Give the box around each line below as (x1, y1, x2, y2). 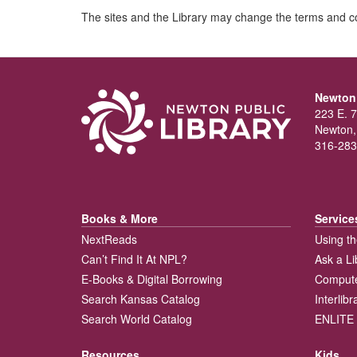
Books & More (81, 210, 158, 227)
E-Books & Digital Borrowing (81, 271, 222, 288)
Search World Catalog (81, 311, 192, 328)
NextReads (81, 231, 137, 248)
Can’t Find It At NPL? (81, 251, 187, 268)
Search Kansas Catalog (81, 291, 200, 308)
